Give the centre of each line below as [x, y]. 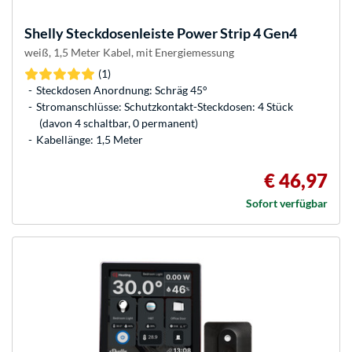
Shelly [44, 33]
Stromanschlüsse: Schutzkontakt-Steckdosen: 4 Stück [165, 107]
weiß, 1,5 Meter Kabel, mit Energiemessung [129, 53]
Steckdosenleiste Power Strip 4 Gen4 [180, 33]
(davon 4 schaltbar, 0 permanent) [119, 123]
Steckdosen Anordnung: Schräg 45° [122, 90]
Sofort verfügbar [287, 203]
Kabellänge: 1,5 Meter [90, 140]
